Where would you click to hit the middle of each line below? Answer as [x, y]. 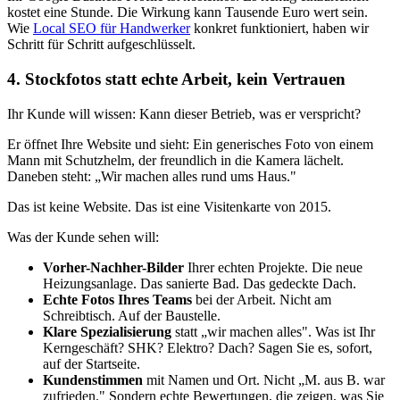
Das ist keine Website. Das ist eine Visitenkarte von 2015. [169, 206]
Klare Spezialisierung [107, 331]
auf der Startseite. [92, 363]
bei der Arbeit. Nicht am [262, 299]
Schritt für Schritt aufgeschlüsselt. [101, 45]
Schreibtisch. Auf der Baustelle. [132, 315]
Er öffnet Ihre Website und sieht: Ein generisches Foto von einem [190, 144]
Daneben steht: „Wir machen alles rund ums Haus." [152, 176]
